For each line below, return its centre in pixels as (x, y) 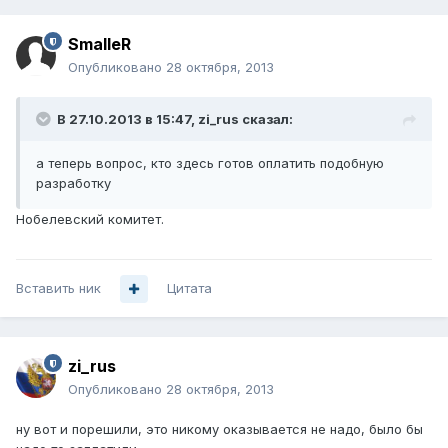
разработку (73, 183)
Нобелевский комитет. (90, 219)
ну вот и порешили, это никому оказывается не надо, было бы (219, 429)
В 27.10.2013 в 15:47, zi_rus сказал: (175, 119)
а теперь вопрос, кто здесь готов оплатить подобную (210, 163)
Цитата (189, 288)
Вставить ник (58, 288)
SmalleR (99, 44)
